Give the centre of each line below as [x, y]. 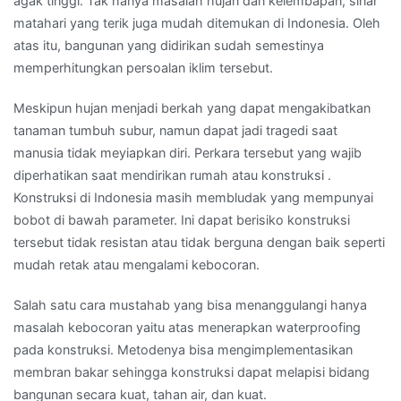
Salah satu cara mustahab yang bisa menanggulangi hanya [190, 305]
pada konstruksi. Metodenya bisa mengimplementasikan [183, 350]
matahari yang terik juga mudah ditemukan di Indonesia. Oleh [197, 23]
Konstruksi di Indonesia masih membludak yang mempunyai [193, 198]
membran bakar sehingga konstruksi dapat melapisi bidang [192, 372]
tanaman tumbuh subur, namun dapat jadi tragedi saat [175, 131]
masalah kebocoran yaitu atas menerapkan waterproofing [187, 328]
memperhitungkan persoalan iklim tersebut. [143, 68]
